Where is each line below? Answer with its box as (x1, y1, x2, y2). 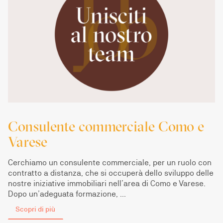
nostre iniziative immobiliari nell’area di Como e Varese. (8, 179, 206, 189)
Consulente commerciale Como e (8, 117, 204, 135)
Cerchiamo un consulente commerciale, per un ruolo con (8, 158, 212, 168)
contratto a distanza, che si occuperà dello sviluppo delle (8, 168, 214, 178)
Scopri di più (15, 205, 56, 214)
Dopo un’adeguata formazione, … (8, 189, 126, 199)
